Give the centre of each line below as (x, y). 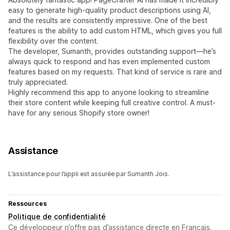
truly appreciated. (38, 82)
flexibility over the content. (53, 41)
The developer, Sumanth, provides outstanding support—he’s (112, 51)
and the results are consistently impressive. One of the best (108, 21)
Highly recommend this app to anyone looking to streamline (109, 92)
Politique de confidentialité (57, 217)
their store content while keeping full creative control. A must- (112, 103)
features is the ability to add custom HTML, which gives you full (115, 31)
